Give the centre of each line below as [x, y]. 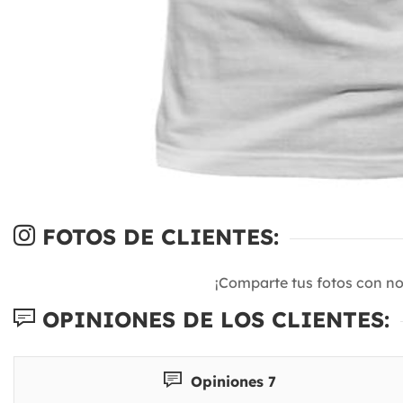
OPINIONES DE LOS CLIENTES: [212, 319]
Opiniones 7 [232, 381]
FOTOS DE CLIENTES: [157, 236]
